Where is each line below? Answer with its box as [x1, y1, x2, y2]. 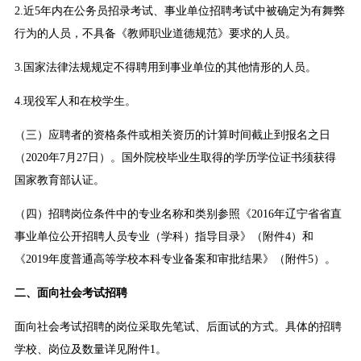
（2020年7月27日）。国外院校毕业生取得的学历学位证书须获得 [14, 151, 336, 164]
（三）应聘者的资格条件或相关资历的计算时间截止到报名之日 [14, 129, 330, 142]
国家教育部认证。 [14, 174, 105, 187]
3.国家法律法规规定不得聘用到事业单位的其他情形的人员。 [14, 61, 317, 74]
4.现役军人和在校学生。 [14, 95, 136, 108]
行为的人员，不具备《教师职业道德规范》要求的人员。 [14, 27, 297, 40]
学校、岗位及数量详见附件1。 [14, 343, 167, 356]
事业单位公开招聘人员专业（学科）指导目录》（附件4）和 [14, 230, 313, 243]
